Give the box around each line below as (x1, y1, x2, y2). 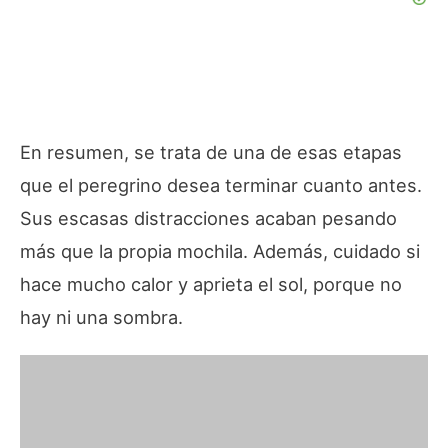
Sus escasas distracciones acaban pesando (20, 206, 397, 229)
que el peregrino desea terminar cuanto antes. (20, 173, 422, 196)
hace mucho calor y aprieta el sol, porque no (20, 272, 402, 295)
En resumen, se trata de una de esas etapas (20, 140, 402, 163)
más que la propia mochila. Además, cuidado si (20, 239, 420, 262)
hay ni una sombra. (20, 305, 183, 328)
